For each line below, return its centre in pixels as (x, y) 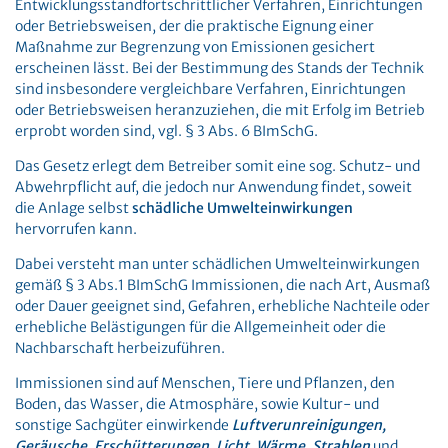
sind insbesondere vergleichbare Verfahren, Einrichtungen (210, 89)
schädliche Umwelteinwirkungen (242, 208)
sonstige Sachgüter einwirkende (123, 425)
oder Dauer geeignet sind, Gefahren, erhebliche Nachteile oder (222, 306)
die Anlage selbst (73, 208)
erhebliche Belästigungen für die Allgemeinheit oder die (200, 327)
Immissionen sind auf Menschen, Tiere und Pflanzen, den (205, 383)
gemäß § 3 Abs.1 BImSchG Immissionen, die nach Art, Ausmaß (222, 285)
